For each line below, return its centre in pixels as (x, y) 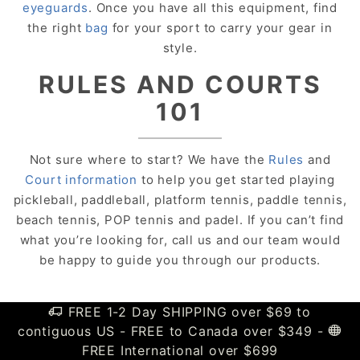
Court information (81, 179)
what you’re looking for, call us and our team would (180, 239)
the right (57, 27)
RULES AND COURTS (180, 84)
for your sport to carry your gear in (220, 27)
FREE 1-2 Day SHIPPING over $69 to (187, 312)
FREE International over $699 (180, 350)
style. (180, 47)
